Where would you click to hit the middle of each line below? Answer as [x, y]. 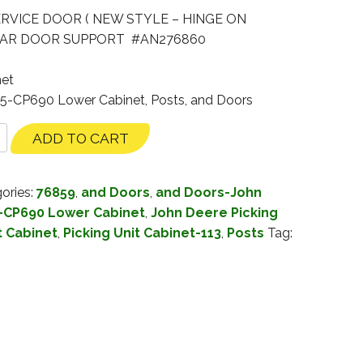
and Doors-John [208, 193]
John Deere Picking [214, 213]
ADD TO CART [80, 139]
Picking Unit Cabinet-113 [142, 233]
